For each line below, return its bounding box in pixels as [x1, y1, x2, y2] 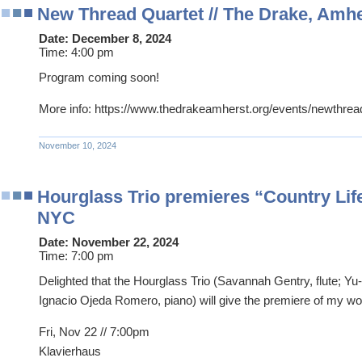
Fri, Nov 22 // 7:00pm [39, 324, 149, 339]
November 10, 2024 [39, 140, 116, 150]
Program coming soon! [39, 69, 159, 84]
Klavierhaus [39, 343, 101, 358]
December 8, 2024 [72, 31, 171, 45]
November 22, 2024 [72, 234, 179, 249]
